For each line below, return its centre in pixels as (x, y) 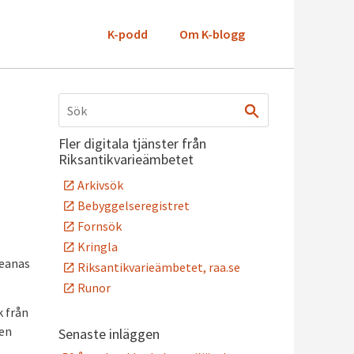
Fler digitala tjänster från (132, 143)
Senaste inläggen (109, 334)
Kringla (98, 247)
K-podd (128, 34)
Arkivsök (100, 185)
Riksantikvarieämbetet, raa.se (159, 267)
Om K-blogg (212, 34)
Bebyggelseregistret (134, 205)
